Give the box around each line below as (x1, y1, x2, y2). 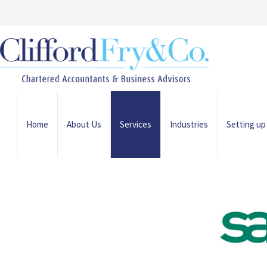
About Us (67, 118, 101, 130)
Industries (170, 118, 208, 130)
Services (120, 118, 151, 130)
